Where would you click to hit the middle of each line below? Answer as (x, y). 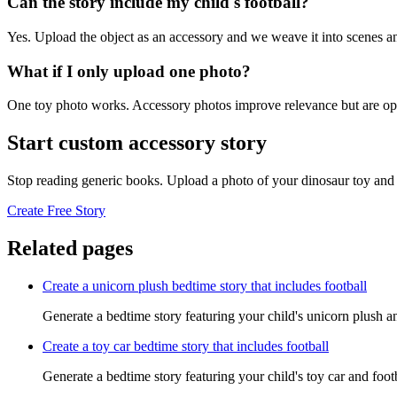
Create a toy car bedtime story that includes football (186, 346)
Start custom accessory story (137, 143)
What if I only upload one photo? (129, 71)
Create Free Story (56, 211)
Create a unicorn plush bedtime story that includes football (205, 285)
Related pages (70, 248)
